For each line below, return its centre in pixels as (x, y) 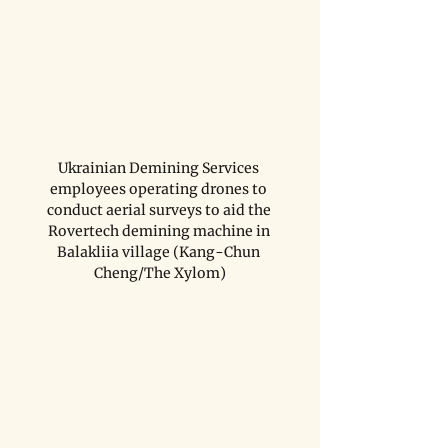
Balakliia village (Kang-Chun (160, 251)
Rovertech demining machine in (160, 230)
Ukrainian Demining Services (160, 167)
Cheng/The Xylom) (160, 272)
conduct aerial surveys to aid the (160, 209)
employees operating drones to (160, 188)
